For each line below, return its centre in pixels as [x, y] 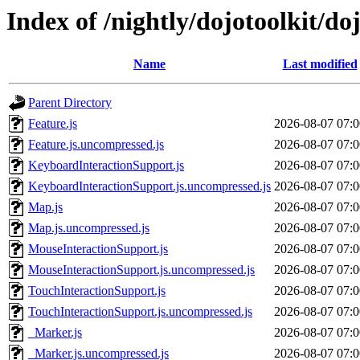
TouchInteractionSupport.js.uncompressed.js [140, 312]
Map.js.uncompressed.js [89, 228]
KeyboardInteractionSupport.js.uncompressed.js [149, 186]
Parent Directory [70, 103]
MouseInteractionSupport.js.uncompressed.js [141, 270]
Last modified [320, 64]
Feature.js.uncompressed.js [96, 145]
